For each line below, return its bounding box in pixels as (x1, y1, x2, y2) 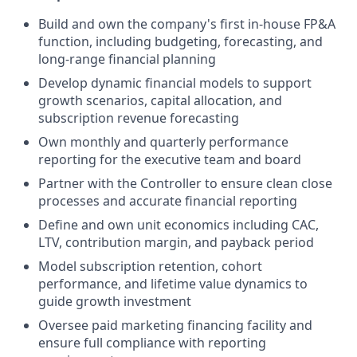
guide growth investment (38, 292, 191, 310)
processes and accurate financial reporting (38, 192, 297, 210)
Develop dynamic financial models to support (38, 74, 312, 92)
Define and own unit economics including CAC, (38, 216, 319, 233)
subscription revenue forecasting (38, 109, 239, 127)
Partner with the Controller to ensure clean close (38, 175, 332, 192)
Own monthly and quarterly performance (38, 133, 288, 151)
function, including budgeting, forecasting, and (38, 33, 323, 50)
